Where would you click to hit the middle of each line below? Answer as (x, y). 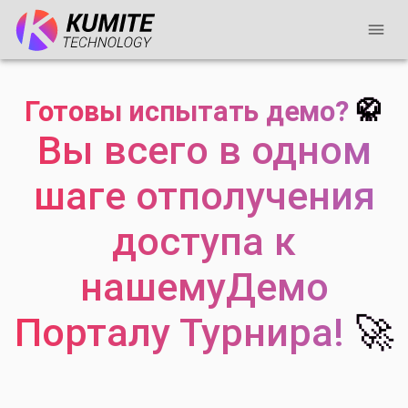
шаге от (105, 197)
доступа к (204, 242)
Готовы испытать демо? (190, 112)
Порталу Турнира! (184, 333)
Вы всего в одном (204, 151)
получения (276, 197)
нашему (153, 288)
